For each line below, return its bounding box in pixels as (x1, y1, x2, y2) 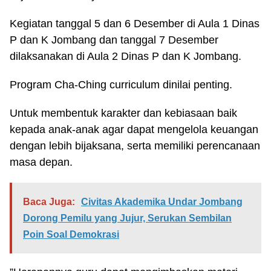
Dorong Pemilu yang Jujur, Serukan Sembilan (23, 213, 232, 223)
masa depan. (10, 156, 73, 168)
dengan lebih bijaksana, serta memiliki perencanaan (10, 140, 260, 152)
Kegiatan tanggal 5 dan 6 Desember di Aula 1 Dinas (10, 18, 260, 30)
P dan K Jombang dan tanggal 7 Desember (10, 34, 218, 46)
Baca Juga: (23, 197, 75, 207)
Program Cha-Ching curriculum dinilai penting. (10, 79, 232, 91)
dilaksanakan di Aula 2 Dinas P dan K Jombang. (10, 50, 241, 62)
